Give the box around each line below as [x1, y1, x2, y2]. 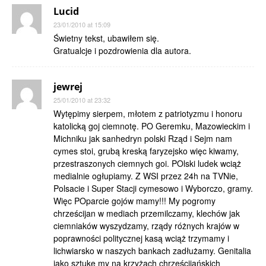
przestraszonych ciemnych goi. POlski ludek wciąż [53, 157, 241, 169]
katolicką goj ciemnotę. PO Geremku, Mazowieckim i [53, 120, 250, 132]
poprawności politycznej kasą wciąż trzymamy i [53, 232, 229, 244]
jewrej [53, 80, 83, 93]
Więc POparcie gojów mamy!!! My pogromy [53, 195, 216, 207]
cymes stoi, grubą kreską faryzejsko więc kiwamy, [53, 145, 239, 157]
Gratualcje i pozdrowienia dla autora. [53, 45, 191, 56]
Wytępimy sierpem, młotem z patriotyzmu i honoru [53, 107, 242, 119]
